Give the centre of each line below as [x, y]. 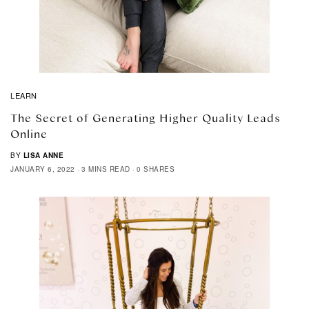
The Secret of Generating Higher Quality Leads [146, 117]
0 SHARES [156, 169]
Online [29, 133]
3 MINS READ [106, 169]
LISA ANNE [43, 155]
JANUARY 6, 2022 [43, 169]
